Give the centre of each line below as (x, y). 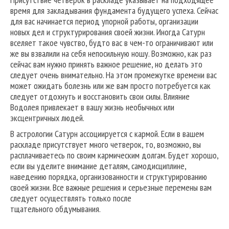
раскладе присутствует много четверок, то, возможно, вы (106, 145)
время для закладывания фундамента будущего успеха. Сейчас (114, 11)
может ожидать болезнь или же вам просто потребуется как (110, 86)
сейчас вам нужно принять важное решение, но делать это (106, 64)
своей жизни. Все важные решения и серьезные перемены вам (111, 188)
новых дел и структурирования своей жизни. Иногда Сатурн (108, 32)
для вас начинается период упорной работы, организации (104, 21)
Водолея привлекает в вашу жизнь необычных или (92, 107)
